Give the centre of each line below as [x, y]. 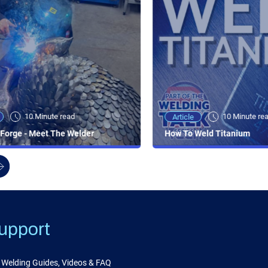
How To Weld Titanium [207, 134]
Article [183, 117]
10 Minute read [50, 117]
